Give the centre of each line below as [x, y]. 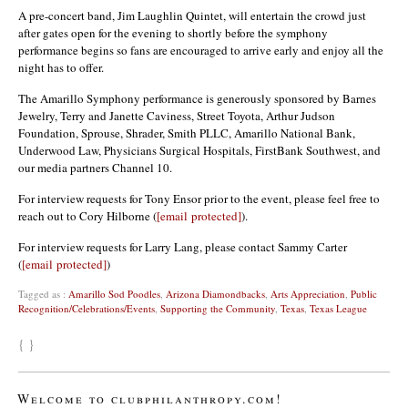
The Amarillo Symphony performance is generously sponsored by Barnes [197, 98]
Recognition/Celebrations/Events [87, 308]
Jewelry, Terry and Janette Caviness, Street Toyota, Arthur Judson [177, 116]
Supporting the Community [218, 308]
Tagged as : [43, 294]
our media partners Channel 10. [95, 168]
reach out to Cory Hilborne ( [87, 216]
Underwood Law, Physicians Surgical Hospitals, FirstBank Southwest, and [199, 150]
